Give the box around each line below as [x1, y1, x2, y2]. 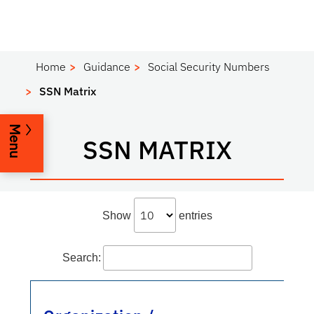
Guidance [83, 60, 131, 74]
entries [175, 210, 212, 222]
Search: [62, 252, 101, 264]
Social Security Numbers [148, 60, 271, 74]
